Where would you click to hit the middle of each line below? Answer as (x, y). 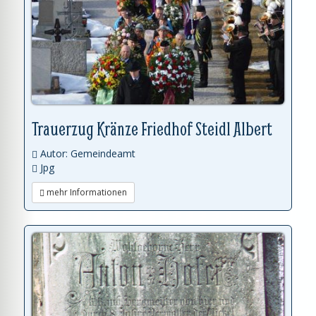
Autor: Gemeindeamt (86, 153)
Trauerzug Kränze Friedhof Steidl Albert (152, 128)
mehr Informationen (86, 192)
